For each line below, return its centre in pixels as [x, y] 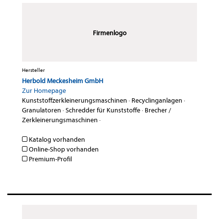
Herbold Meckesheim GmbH [63, 81]
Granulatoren [42, 110]
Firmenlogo [109, 33]
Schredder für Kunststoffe [103, 110]
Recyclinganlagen [157, 101]
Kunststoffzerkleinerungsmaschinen [75, 101]
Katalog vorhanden [56, 140]
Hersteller [33, 70]
